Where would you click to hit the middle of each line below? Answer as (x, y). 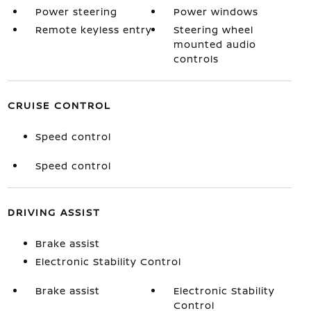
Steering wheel (214, 30)
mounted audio (215, 44)
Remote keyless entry (93, 30)
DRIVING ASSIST (54, 212)
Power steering (76, 12)
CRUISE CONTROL (59, 106)
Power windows (216, 12)
